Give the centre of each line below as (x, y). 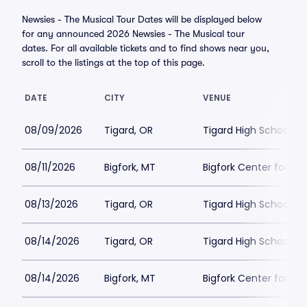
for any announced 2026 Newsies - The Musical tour (133, 34)
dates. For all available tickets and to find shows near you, (146, 48)
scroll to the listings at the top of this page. (113, 62)
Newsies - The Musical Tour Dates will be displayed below (142, 19)
